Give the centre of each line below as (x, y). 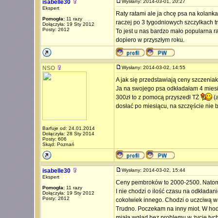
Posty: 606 (54, 139)
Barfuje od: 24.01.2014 (68, 128)
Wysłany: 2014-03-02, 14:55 (155, 67)
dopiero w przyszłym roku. (150, 40)
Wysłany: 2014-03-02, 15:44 (155, 170)
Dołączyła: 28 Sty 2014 (68, 134)
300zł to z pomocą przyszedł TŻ (158, 97)
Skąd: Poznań (58, 144)
